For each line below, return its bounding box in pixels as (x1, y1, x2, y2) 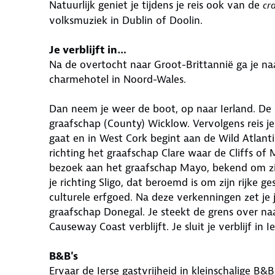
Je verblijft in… (49, 43, 126, 56)
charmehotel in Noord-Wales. (49, 72, 189, 86)
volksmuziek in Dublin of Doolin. (49, 14, 203, 27)
